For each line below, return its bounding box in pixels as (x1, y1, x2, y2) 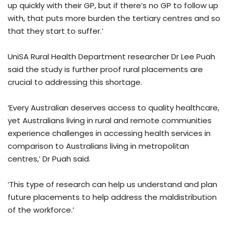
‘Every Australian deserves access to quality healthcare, (8, 102, 219, 113)
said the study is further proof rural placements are (8, 64, 203, 75)
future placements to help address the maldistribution (8, 192, 217, 203)
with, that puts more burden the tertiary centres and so (8, 13, 220, 24)
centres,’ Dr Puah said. (8, 153, 90, 165)
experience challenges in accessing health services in (8, 128, 211, 139)
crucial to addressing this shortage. (8, 77, 142, 88)
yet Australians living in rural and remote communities (8, 115, 212, 126)
